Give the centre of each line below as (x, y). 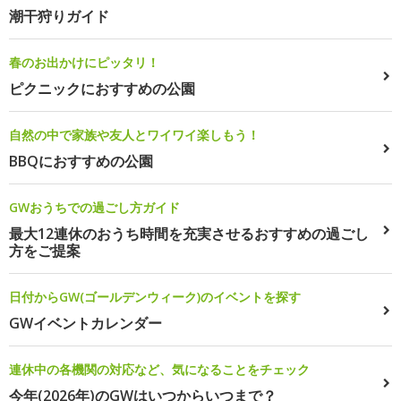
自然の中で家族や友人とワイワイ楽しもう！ (134, 135)
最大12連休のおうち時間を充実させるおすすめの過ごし (189, 234)
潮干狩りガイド (59, 17)
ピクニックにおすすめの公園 (102, 89)
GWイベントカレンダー (85, 324)
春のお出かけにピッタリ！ (84, 63)
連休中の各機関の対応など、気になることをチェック (159, 370)
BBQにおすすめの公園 (81, 162)
